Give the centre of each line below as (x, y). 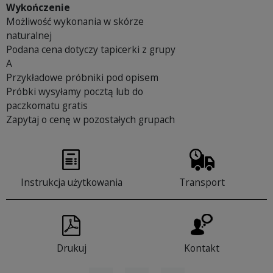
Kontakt (202, 248)
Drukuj (71, 248)
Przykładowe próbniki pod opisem (82, 78)
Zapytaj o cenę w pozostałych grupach (90, 120)
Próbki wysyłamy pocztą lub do (75, 92)
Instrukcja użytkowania (71, 183)
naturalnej (29, 36)
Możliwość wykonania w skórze (75, 22)
